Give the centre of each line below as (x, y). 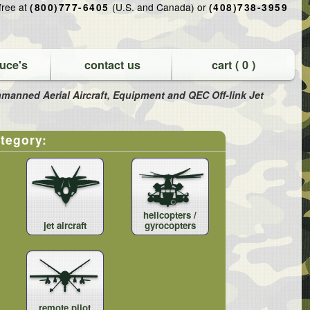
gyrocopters (170, 226)
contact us (112, 65)
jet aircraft (65, 226)
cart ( (227, 65)
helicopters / (170, 215)
